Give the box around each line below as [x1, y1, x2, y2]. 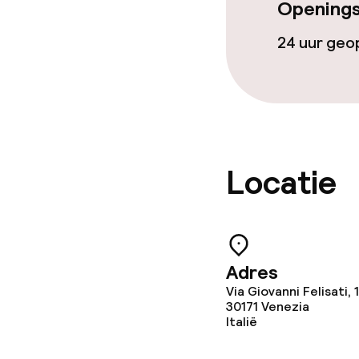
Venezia [261, 298, 309, 315]
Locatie [226, 163, 337, 204]
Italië [226, 313, 257, 330]
